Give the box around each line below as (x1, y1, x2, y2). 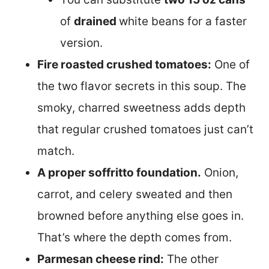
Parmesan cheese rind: (37, 252, 164, 266)
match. (37, 144, 74, 158)
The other (164, 252, 219, 266)
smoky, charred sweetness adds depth (37, 100, 246, 115)
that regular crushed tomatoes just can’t (37, 122, 253, 136)
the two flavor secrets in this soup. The (37, 79, 246, 93)
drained (74, 14, 119, 28)
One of (211, 57, 250, 71)
